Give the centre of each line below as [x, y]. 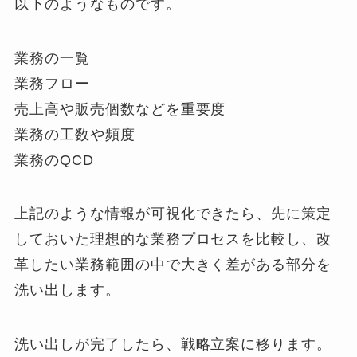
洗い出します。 [67, 290]
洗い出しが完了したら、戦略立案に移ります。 [173, 345]
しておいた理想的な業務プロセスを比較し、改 [173, 239]
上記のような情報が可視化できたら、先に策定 [173, 214]
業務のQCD [54, 160]
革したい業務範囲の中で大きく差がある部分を [173, 265]
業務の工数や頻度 [75, 134]
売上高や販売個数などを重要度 [120, 109]
